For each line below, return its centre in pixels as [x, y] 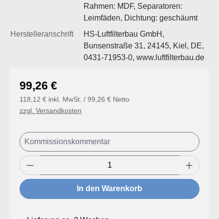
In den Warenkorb [109, 189]
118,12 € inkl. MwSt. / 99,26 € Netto [75, 99]
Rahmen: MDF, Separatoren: [133, 6]
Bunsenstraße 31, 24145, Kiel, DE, [144, 45]
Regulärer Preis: [47, 82]
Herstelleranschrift [42, 34]
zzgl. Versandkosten [51, 110]
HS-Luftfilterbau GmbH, [124, 34]
